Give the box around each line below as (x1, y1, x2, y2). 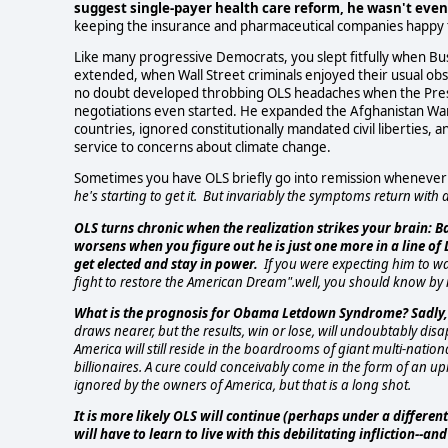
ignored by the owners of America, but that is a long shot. (74, 376, 411, 395)
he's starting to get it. (74, 187, 197, 206)
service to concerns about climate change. (74, 138, 331, 157)
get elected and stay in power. (74, 254, 258, 273)
